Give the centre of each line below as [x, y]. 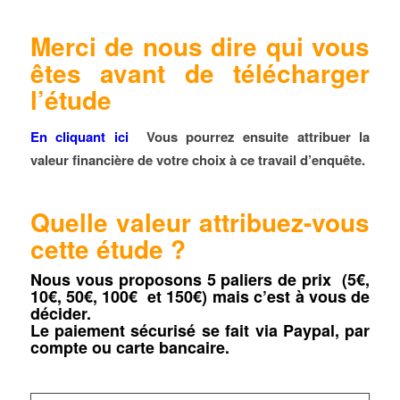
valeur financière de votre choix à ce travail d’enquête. [197, 159]
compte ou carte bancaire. [129, 347]
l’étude [71, 99]
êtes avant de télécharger [200, 72]
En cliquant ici [83, 136]
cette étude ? [108, 248]
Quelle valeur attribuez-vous [200, 221]
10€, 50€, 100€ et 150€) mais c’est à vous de [200, 296]
